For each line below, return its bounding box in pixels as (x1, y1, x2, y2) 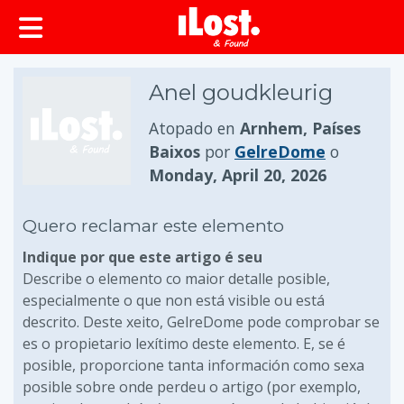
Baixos (149, 141, 200, 162)
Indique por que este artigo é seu (23, 247, 262, 267)
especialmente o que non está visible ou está (23, 290, 325, 310)
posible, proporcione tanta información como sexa (23, 355, 364, 375)
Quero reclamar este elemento (23, 216, 284, 236)
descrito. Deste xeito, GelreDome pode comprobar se (23, 312, 380, 332)
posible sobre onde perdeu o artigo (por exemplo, (23, 377, 361, 397)
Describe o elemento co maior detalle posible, (23, 269, 330, 289)
